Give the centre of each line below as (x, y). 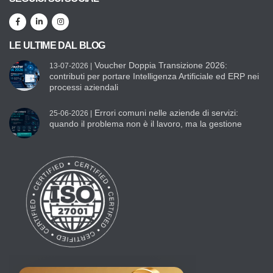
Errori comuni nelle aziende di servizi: (165, 113)
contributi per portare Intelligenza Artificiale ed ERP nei (154, 76)
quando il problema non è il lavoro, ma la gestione (146, 124)
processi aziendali (84, 87)
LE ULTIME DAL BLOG (57, 45)
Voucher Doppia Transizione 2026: (160, 65)
